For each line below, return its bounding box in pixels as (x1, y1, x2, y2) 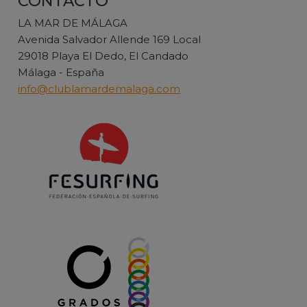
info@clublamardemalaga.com (18, 83, 181, 96)
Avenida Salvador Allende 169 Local (18, 34, 201, 47)
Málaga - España (18, 66, 105, 79)
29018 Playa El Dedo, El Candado (18, 50, 189, 63)
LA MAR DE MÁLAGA (18, 17, 128, 30)
